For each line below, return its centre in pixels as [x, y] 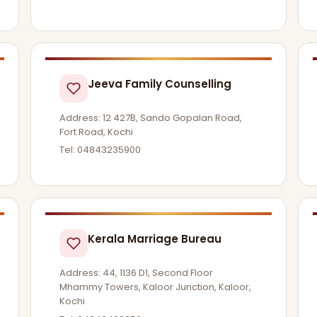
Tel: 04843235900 [100, 150]
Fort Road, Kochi [96, 132]
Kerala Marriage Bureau [154, 239]
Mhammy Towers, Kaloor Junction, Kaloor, [155, 287]
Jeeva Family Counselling [159, 83]
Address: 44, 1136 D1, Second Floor [136, 273]
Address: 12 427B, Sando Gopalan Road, [150, 117]
